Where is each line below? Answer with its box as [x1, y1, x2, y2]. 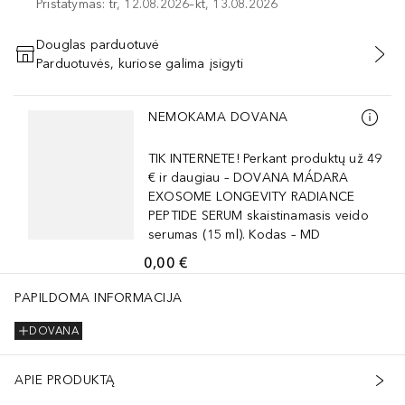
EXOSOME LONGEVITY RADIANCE [148, 188, 355, 204]
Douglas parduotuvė [36, 36, 160, 52]
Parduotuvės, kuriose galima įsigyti [36, 55, 243, 71]
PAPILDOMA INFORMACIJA [14, 289, 183, 306]
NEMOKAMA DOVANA [148, 109, 288, 126]
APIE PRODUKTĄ [14, 372, 116, 389]
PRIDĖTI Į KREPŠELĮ [143, 57, 262, 71]
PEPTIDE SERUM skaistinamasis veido [148, 207, 369, 223]
